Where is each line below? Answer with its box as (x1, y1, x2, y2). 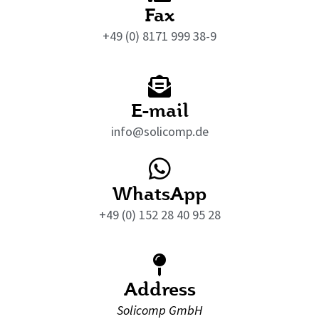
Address (123, 276, 196, 300)
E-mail (130, 98, 189, 121)
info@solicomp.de (110, 122, 209, 141)
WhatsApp (113, 181, 206, 204)
